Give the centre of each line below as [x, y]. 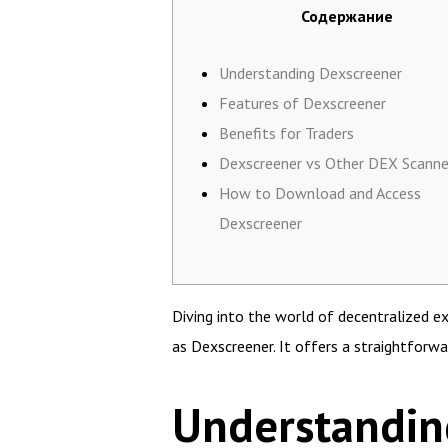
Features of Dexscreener [302, 103]
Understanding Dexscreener [310, 73]
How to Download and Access [320, 193]
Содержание [347, 16]
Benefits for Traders [286, 133]
